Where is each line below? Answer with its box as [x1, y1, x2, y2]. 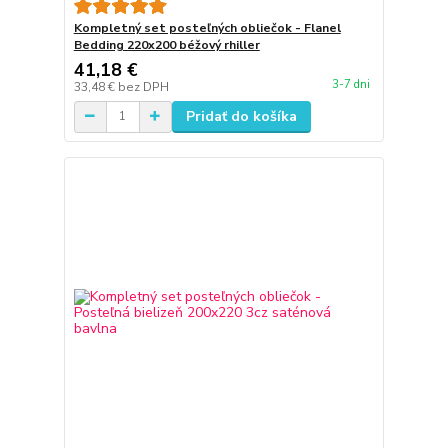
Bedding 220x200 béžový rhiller [73, 36, 260, 53]
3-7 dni [331, 76, 370, 92]
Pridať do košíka [185, 106, 297, 126]
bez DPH [117, 78, 169, 95]
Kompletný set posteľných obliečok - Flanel [73, 19, 341, 36]
